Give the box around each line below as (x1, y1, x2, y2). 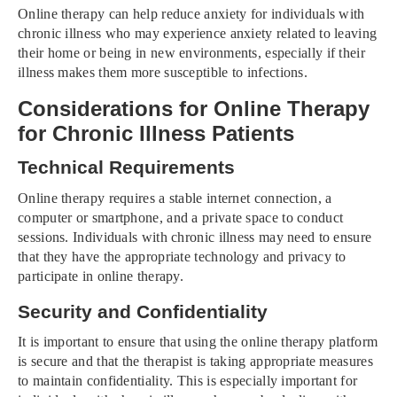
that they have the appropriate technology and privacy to (18, 248, 346, 264)
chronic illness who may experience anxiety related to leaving (18, 25, 378, 41)
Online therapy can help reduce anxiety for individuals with (18, 5, 365, 21)
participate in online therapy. (18, 268, 184, 284)
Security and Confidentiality (18, 300, 268, 322)
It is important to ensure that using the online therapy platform (18, 334, 378, 350)
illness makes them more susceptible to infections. (18, 64, 307, 80)
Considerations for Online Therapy (18, 96, 370, 121)
